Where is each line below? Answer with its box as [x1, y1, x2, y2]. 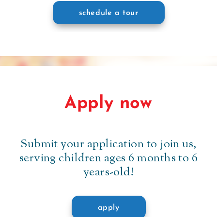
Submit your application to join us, [20, 136, 197, 153]
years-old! [83, 164, 134, 181]
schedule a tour [78, 9, 139, 17]
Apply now [64, 95, 153, 113]
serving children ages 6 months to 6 [19, 150, 198, 167]
